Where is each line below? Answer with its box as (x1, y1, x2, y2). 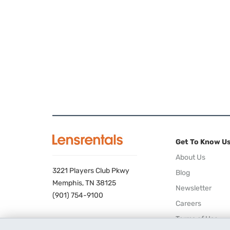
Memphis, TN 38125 (52, 179, 116, 188)
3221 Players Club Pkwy (52, 166, 129, 176)
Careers (176, 199, 201, 208)
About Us (176, 152, 205, 162)
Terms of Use (176, 214, 218, 223)
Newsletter (176, 183, 212, 193)
